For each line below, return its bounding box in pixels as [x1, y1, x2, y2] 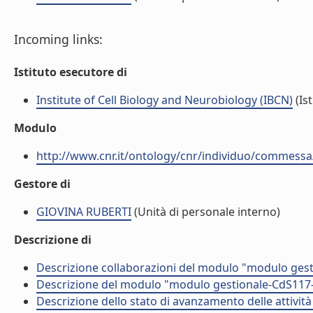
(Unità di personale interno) [131, 204, 280, 219]
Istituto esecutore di [14, 64, 127, 80]
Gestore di [14, 176, 71, 191]
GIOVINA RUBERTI [36, 204, 131, 219]
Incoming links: [14, 31, 103, 48]
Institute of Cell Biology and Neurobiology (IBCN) [36, 92, 293, 108]
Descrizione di [14, 232, 92, 247]
